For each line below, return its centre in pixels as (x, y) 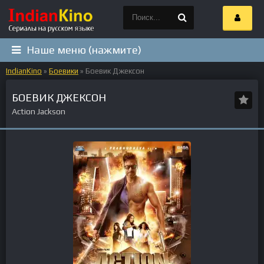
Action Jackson (40, 111)
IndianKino (24, 71)
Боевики (64, 71)
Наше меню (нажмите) (84, 50)
